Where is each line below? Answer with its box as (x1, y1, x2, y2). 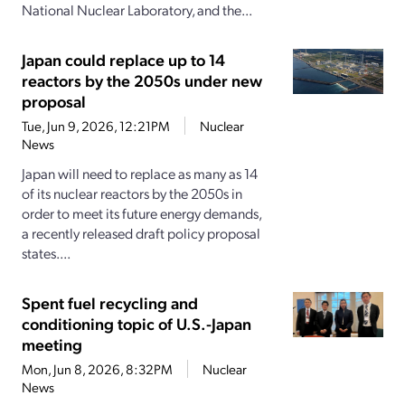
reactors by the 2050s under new (22, 70, 262, 91)
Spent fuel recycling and (22, 292, 198, 314)
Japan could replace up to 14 (22, 49, 225, 71)
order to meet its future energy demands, (22, 203, 261, 223)
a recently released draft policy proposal (22, 223, 260, 243)
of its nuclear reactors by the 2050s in (22, 184, 242, 203)
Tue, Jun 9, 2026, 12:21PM (22, 117, 170, 136)
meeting (22, 334, 82, 355)
